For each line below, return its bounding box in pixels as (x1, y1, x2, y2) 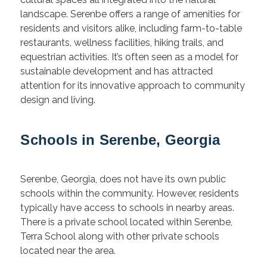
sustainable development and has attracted (20, 66, 213, 77)
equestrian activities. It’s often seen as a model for (20, 51, 239, 63)
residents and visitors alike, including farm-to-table (20, 23, 243, 35)
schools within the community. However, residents (20, 187, 240, 199)
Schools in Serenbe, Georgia (20, 131, 221, 148)
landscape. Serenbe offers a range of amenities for (20, 8, 241, 20)
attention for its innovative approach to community (20, 80, 246, 92)
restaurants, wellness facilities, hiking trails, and (20, 37, 224, 49)
